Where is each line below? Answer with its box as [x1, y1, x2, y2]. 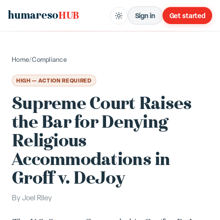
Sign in [135, 11, 155, 20]
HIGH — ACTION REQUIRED [16, 77, 92, 84]
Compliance [32, 55, 67, 64]
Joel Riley [22, 193, 52, 203]
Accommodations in [12, 147, 170, 172]
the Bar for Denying [12, 110, 168, 135]
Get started [169, 11, 205, 20]
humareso [8, 8, 59, 23]
